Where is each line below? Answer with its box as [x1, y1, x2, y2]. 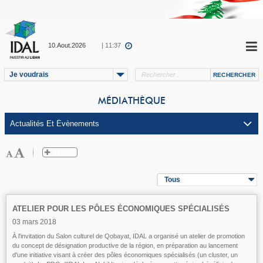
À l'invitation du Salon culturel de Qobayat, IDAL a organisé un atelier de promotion [12, 232, 245, 240]
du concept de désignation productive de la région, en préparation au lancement [12, 242, 238, 249]
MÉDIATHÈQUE [97, 96, 166, 106]
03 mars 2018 [12, 218, 56, 226]
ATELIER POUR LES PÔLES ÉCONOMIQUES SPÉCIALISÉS [12, 204, 230, 213]
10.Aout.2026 [48, 42, 86, 49]
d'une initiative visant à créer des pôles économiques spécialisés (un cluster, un [12, 251, 238, 258]
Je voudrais [9, 70, 49, 79]
